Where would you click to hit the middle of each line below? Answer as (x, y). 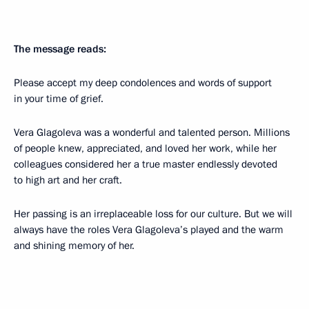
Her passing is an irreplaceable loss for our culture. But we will (153, 214)
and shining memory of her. (74, 246)
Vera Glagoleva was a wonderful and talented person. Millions (152, 132)
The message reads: (60, 49)
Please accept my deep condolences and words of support (143, 83)
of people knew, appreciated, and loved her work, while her (145, 148)
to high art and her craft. (68, 180)
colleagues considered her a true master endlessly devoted (146, 164)
